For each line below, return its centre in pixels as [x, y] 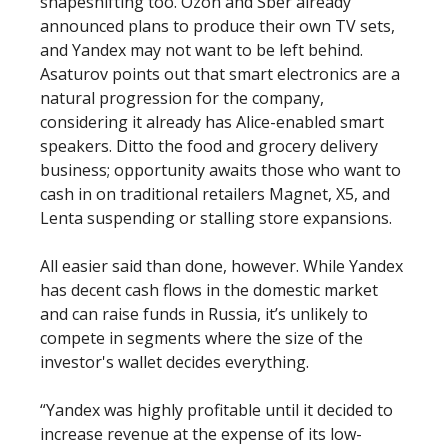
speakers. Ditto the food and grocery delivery [209, 146]
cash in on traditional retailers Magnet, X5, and [215, 194]
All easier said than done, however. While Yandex [221, 266]
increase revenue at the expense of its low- [201, 434]
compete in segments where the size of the [201, 338]
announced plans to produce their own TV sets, [217, 26]
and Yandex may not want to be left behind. [201, 50]
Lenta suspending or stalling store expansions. [216, 218]
